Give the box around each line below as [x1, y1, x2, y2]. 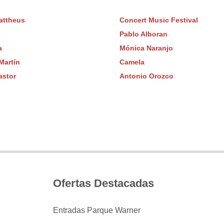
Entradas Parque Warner [53, 205, 140, 214]
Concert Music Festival [119, 16, 198, 24]
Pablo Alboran [119, 30, 167, 38]
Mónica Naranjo [119, 44, 173, 52]
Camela [119, 58, 144, 66]
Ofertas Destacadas [53, 176, 154, 189]
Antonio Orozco [119, 72, 173, 80]
